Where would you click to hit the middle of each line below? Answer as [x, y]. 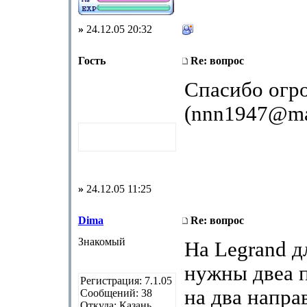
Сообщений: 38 [116, 293]
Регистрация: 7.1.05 [126, 281]
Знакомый [102, 242]
